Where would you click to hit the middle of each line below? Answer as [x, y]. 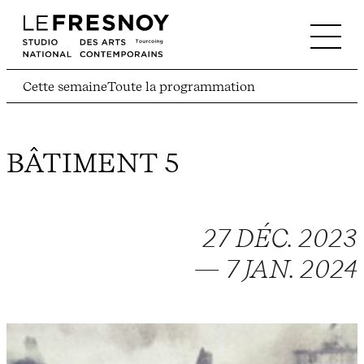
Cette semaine [65, 87]
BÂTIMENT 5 [93, 163]
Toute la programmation [181, 87]
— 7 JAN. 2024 [275, 269]
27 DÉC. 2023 [280, 238]
